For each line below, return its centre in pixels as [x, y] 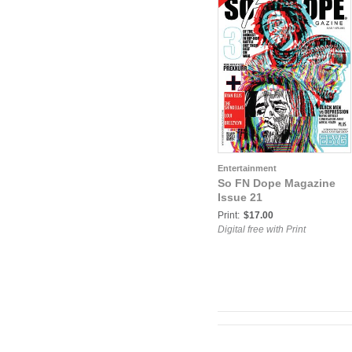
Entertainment [247, 168]
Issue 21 [240, 197]
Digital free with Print [262, 229]
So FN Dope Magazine [277, 183]
